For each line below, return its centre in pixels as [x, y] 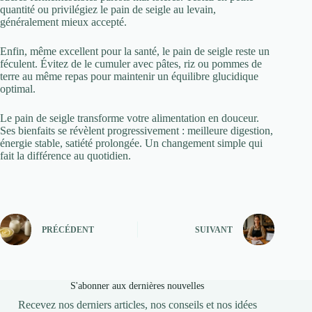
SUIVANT [214, 230]
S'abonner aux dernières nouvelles [138, 286]
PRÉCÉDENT [68, 230]
